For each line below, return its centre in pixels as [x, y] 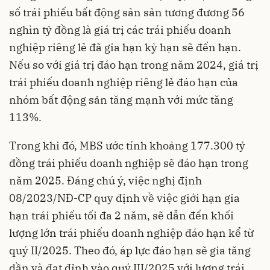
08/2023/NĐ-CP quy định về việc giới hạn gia [124, 198]
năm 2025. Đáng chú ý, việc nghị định [105, 180]
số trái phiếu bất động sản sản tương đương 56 [127, 12]
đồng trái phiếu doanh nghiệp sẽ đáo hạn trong [129, 163]
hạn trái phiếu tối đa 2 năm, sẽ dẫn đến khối [121, 215]
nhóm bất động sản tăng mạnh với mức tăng [121, 99]
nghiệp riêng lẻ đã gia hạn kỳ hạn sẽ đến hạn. [125, 47]
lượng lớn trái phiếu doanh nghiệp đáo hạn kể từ [131, 233]
